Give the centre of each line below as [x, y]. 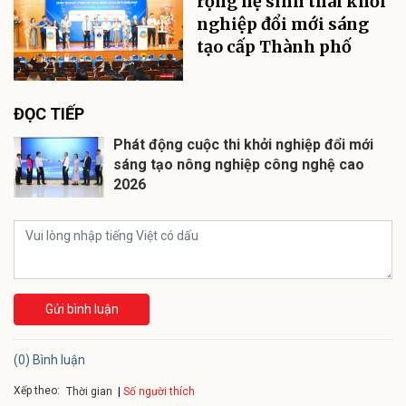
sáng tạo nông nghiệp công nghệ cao [239, 164]
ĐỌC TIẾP [49, 113]
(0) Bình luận [49, 359]
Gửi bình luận [82, 309]
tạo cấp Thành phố [275, 46]
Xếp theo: [37, 391]
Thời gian [89, 391]
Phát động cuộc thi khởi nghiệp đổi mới [243, 144]
